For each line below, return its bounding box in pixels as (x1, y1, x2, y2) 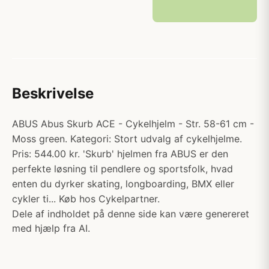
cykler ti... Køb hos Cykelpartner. (12, 193, 160, 205)
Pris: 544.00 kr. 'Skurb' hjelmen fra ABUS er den (12, 148, 228, 160)
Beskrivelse (12, 85, 94, 102)
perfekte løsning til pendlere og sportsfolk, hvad (12, 163, 233, 175)
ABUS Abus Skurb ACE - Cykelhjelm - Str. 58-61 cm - (12, 118, 254, 130)
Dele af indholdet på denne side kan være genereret (12, 208, 249, 220)
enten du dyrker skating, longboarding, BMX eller (12, 178, 234, 190)
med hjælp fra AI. (12, 222, 90, 234)
